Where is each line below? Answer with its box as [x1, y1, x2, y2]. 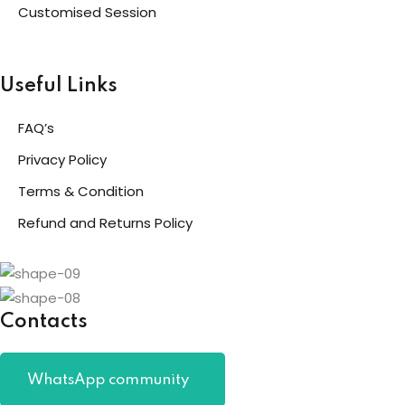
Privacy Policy [18, 149, 107, 169]
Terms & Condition [18, 181, 144, 201]
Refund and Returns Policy [18, 212, 193, 232]
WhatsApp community [27, 372, 189, 388]
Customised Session [18, 2, 156, 22]
